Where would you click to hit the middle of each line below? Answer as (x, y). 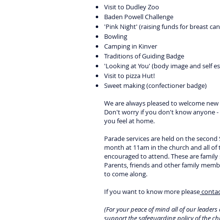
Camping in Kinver (131, 46)
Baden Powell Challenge (139, 17)
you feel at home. (129, 121)
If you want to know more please (152, 192)
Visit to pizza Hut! (129, 76)
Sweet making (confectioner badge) (155, 85)
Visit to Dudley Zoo (132, 7)
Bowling (116, 36)
